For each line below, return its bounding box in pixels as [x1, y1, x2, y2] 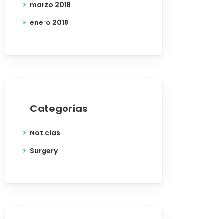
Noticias [30, 128, 60, 138]
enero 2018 [30, 18, 68, 27]
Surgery [30, 146, 58, 155]
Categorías [30, 102, 88, 115]
